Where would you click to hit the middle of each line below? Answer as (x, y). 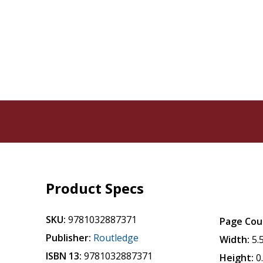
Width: (235, 240)
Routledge (116, 238)
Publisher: (69, 238)
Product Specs (95, 188)
